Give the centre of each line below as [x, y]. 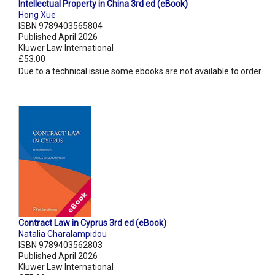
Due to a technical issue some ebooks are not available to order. [141, 72]
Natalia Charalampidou [63, 234]
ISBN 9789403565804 [60, 26]
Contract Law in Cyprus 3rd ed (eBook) [92, 223]
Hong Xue [37, 15]
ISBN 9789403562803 [60, 245]
